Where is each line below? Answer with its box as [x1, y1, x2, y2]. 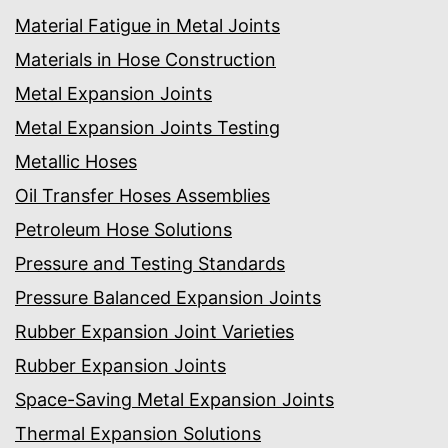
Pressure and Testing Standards [15, 253, 285, 275]
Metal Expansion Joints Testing [15, 117, 280, 139]
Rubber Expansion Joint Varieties [15, 321, 294, 343]
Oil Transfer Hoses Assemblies [15, 185, 270, 207]
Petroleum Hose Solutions [15, 219, 232, 241]
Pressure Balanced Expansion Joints [15, 287, 321, 309]
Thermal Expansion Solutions [15, 423, 261, 445]
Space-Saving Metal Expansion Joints [15, 389, 334, 411]
